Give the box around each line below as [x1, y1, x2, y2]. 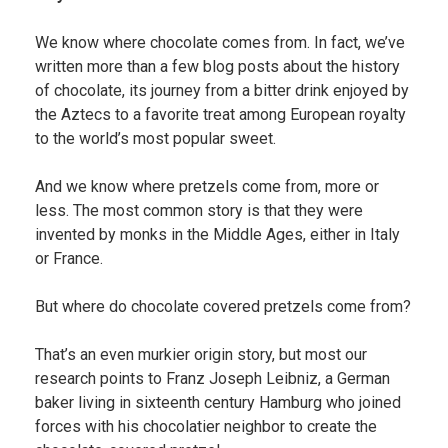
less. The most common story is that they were [34, 201, 363, 220]
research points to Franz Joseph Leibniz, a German [34, 369, 390, 388]
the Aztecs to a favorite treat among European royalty [34, 105, 406, 124]
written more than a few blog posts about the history [34, 57, 400, 76]
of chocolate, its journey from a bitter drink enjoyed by [34, 81, 409, 100]
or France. [34, 249, 103, 268]
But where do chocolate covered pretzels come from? [34, 297, 411, 316]
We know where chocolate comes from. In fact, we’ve [34, 33, 405, 52]
